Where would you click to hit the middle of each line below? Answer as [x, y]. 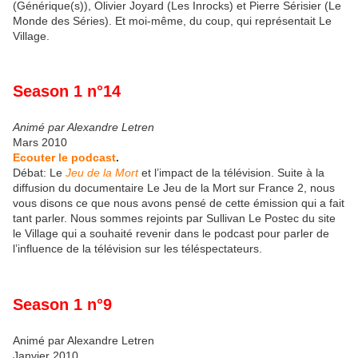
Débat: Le [39, 173]
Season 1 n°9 [62, 304]
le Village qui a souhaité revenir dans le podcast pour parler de [171, 234]
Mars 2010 [40, 143]
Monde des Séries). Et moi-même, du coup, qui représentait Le [172, 20]
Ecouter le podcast [64, 158]
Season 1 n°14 [67, 91]
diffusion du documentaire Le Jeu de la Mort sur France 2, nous [174, 188]
